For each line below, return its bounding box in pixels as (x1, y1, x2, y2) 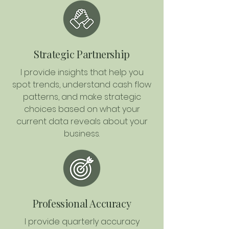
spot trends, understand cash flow (12, 79, 151, 90)
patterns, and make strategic (22, 91, 141, 103)
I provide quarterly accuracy (24, 216, 140, 227)
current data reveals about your (16, 116, 148, 127)
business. (64, 128, 100, 140)
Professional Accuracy (32, 196, 131, 210)
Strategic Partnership (34, 47, 130, 61)
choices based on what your (24, 103, 140, 115)
